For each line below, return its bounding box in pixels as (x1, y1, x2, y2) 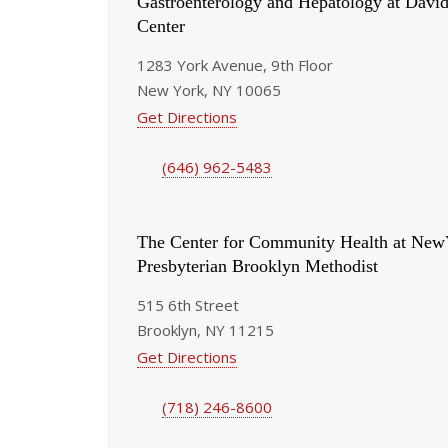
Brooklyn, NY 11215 (137, 319, 274, 340)
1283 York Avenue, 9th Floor (137, 54, 333, 75)
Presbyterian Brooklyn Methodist (137, 255, 378, 276)
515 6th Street (137, 294, 239, 315)
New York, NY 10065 (137, 79, 281, 100)
